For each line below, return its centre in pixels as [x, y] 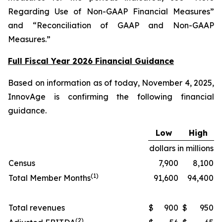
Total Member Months [50, 178]
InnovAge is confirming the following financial [111, 97]
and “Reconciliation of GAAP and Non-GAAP [111, 25]
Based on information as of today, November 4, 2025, [111, 83]
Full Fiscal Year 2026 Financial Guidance [91, 61]
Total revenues [37, 208]
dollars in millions [181, 148]
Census [22, 163]
